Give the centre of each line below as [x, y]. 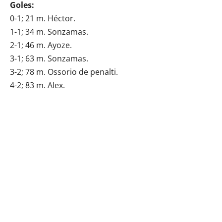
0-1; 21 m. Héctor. [43, 18]
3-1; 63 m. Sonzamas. [49, 58]
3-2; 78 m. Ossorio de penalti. [64, 72]
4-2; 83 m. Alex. [37, 85]
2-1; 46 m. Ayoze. [41, 45]
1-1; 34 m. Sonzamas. [49, 32]
